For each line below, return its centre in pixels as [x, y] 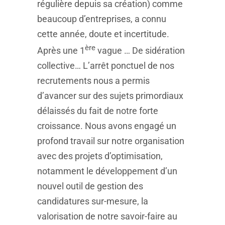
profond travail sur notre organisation [111, 141]
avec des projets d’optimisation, [100, 156]
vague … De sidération [140, 50]
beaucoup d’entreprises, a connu [102, 19]
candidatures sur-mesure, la [93, 201]
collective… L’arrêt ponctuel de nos [106, 66]
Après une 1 [61, 50]
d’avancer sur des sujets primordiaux [110, 96]
